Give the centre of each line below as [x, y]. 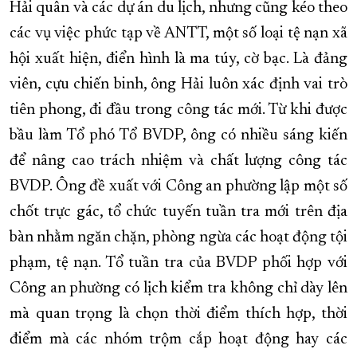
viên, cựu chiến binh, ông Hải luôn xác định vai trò [178, 85]
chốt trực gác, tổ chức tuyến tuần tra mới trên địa [178, 212]
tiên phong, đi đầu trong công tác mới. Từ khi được [178, 110]
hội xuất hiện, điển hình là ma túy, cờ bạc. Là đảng [178, 59]
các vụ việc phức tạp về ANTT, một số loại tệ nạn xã [178, 34]
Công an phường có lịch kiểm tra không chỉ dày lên [178, 289]
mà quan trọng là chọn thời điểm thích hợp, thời [178, 314]
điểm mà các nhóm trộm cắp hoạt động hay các [178, 340]
